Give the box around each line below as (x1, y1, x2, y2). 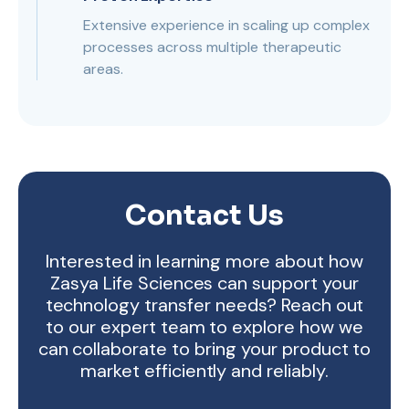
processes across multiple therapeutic (83, 37, 341, 57)
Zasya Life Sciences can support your (50, 271, 359, 295)
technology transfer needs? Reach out (45, 293, 364, 317)
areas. (83, 59, 123, 79)
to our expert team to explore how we (46, 315, 363, 339)
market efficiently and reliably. (79, 359, 330, 383)
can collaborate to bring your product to (37, 337, 372, 361)
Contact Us (125, 198, 284, 233)
